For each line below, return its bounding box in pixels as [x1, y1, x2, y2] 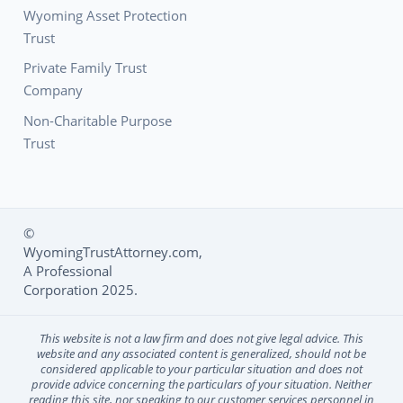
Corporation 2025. [22, 281, 138, 300]
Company [22, 81, 83, 100]
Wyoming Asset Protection [22, 5, 187, 24]
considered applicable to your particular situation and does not [40, 361, 363, 378]
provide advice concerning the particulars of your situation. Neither [31, 376, 372, 393]
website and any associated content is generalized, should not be [37, 345, 366, 363]
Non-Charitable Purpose [22, 111, 172, 130]
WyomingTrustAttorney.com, [22, 243, 202, 262]
